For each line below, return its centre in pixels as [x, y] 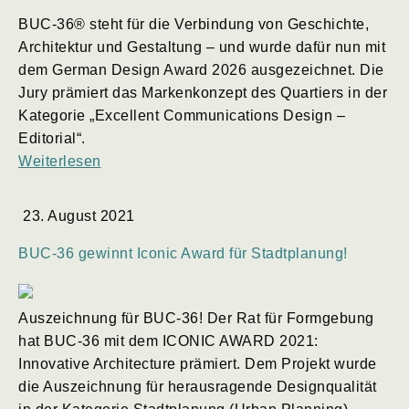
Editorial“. [52, 138]
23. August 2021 [79, 215]
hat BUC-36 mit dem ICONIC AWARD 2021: [168, 341]
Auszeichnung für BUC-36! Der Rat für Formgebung [196, 318]
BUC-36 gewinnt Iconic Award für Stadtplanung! [183, 253]
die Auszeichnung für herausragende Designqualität [198, 386]
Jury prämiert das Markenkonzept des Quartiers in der [203, 92]
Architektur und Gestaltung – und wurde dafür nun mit [202, 47]
